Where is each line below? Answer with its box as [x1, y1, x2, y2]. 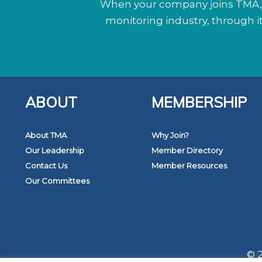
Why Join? [151, 130, 189, 140]
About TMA [25, 130, 67, 140]
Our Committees [25, 176, 89, 186]
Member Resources [151, 161, 227, 171]
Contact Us [25, 161, 67, 171]
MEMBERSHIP [151, 93, 247, 112]
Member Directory [151, 146, 223, 156]
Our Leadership [25, 146, 84, 156]
